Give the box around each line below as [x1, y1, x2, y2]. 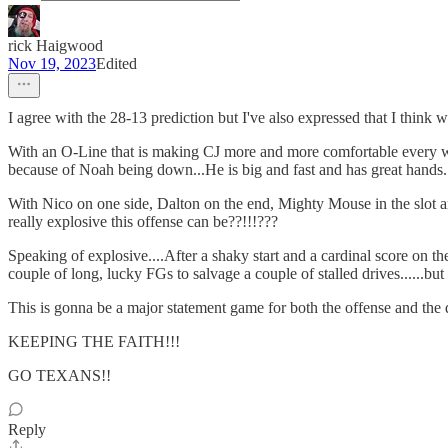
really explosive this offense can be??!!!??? [8, 213, 278, 231]
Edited [96, 55, 137, 73]
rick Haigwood [8, 37, 103, 55]
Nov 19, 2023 [8, 55, 96, 73]
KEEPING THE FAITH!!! [8, 333, 180, 351]
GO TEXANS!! [8, 367, 111, 385]
